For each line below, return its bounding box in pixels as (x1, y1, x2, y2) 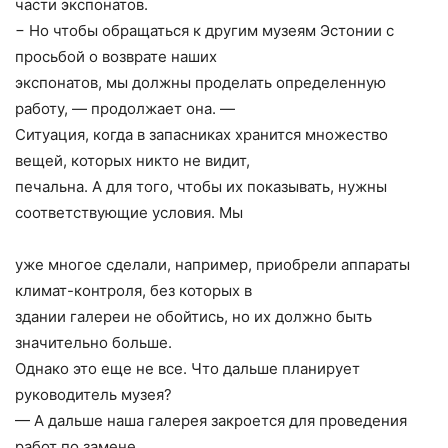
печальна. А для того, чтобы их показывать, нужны (15, 177, 387, 197)
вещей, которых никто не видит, (15, 151, 250, 171)
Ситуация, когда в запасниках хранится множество (15, 125, 388, 145)
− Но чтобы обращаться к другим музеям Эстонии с (15, 21, 394, 41)
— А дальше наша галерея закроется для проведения (15, 411, 407, 431)
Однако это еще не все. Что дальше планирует (15, 359, 360, 379)
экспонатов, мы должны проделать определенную (15, 73, 386, 93)
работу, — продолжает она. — (15, 99, 235, 119)
